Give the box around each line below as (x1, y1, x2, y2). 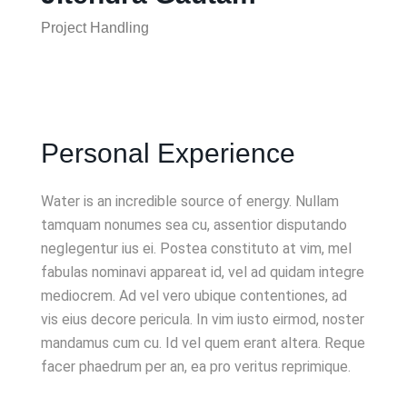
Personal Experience (41, 137, 295, 168)
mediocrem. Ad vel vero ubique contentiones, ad (41, 286, 347, 304)
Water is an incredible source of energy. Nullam (41, 192, 339, 210)
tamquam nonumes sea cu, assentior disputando (41, 215, 347, 233)
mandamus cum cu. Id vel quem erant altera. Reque (41, 333, 365, 352)
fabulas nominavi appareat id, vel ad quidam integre (41, 263, 364, 281)
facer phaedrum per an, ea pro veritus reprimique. (41, 357, 351, 375)
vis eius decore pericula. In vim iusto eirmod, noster (41, 310, 364, 328)
